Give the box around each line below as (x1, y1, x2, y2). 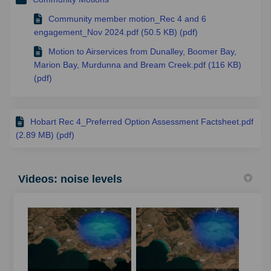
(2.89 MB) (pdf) (16, 130, 74, 140)
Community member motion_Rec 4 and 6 (48, 14, 206, 24)
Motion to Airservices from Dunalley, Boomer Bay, (48, 47, 237, 57)
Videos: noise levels (18, 173, 122, 186)
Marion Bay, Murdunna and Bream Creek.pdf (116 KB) (34, 60, 241, 70)
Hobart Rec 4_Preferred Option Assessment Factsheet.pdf (30, 117, 253, 127)
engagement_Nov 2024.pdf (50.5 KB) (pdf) (34, 27, 198, 38)
